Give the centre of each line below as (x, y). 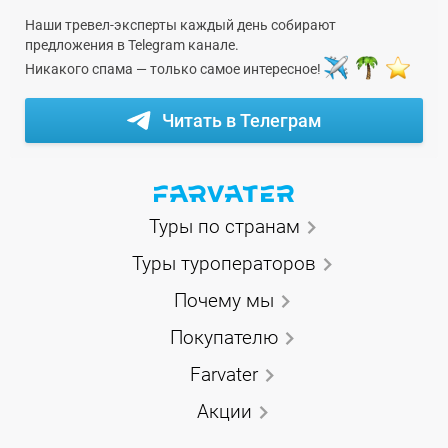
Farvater (224, 374)
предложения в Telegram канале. (132, 44)
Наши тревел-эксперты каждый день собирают (180, 24)
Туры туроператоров (224, 263)
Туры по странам (224, 226)
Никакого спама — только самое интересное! (174, 69)
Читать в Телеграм (241, 120)
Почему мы (224, 300)
